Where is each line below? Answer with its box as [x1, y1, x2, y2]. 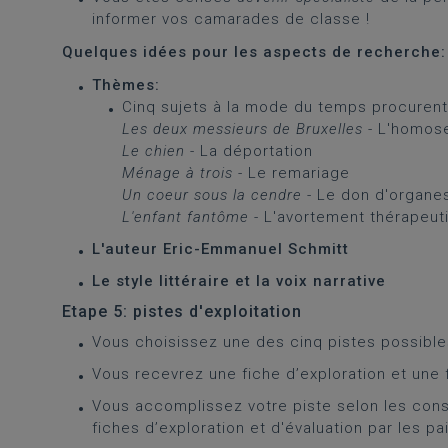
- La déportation [185, 142, 313, 160]
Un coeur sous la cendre [122, 186, 302, 204]
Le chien [122, 142, 185, 160]
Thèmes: [92, 76, 160, 94]
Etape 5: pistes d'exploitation [62, 302, 302, 321]
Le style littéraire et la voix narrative [92, 272, 386, 290]
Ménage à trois [122, 164, 233, 182]
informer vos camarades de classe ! [92, 10, 370, 28]
